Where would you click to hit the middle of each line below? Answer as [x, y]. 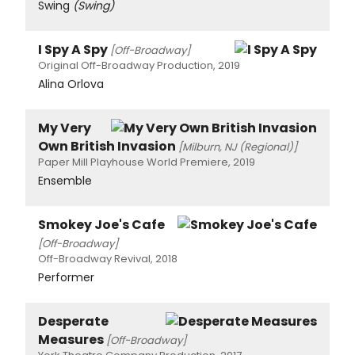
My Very [65, 128]
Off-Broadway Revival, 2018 [108, 258]
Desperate [73, 321]
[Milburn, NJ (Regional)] [238, 147]
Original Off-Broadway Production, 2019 [139, 65]
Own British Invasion [107, 146]
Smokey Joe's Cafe [101, 224]
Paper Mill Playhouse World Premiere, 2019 [147, 162]
